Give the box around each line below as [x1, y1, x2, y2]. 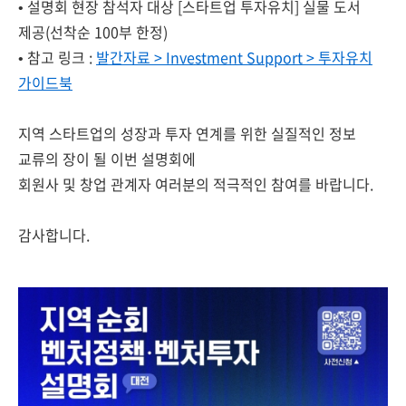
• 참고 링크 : [18, 46, 96, 68]
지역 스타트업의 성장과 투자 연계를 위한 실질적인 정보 [18, 122, 356, 144]
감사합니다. [18, 224, 90, 246]
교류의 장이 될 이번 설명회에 [18, 148, 196, 169]
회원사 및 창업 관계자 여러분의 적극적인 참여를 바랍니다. [18, 173, 373, 195]
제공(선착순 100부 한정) [18, 21, 168, 43]
